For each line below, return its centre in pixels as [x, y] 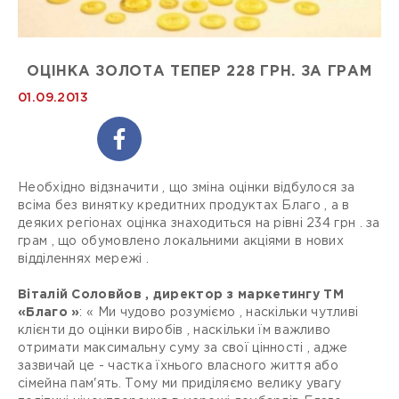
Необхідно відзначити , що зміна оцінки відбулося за [187, 188]
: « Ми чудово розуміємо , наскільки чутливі [219, 313]
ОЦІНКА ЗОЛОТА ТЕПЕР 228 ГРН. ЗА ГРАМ [199, 72]
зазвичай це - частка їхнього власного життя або [179, 366]
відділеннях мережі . [84, 259]
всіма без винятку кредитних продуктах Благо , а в [184, 206]
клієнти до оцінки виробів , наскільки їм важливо [175, 330]
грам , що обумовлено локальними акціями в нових [181, 241]
